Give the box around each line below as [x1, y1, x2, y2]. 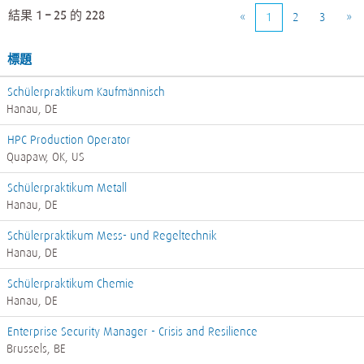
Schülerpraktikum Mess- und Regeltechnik [7, 229, 217, 242]
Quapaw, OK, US [6, 150, 84, 163]
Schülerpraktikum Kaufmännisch [7, 85, 165, 98]
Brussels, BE [6, 342, 66, 355]
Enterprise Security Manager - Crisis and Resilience [7, 325, 258, 338]
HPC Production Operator [7, 133, 131, 146]
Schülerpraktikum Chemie [7, 277, 134, 290]
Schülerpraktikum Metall [7, 181, 127, 194]
